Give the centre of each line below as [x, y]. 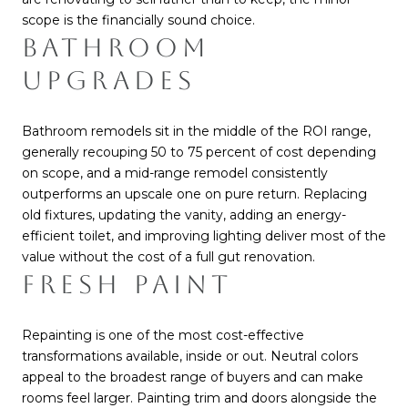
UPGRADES [109, 81]
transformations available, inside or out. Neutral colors [190, 356]
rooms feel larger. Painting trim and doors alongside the [199, 398]
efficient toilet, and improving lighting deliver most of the [204, 236]
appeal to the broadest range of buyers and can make [193, 377]
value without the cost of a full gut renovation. [168, 257]
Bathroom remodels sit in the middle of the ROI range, [196, 132]
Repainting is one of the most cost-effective [163, 335]
